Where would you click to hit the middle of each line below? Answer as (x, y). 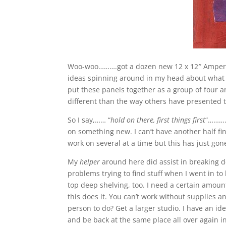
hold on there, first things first (158, 120)
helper (90, 162)
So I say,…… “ (89, 120)
